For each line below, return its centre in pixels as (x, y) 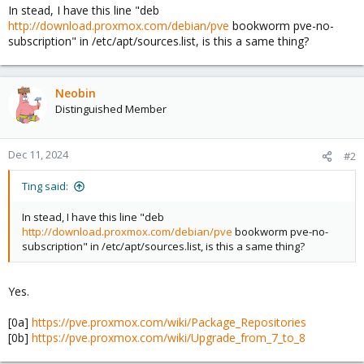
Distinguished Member (111, 109)
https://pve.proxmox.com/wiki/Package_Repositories (169, 322)
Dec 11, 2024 (38, 154)
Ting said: (45, 186)
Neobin (76, 93)
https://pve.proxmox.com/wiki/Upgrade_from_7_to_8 (169, 338)
